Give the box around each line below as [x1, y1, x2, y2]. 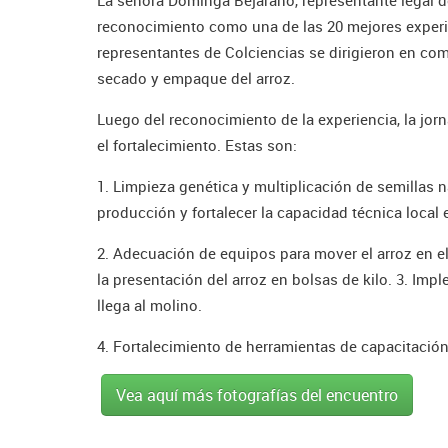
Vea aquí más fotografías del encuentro [116, 383, 398, 406]
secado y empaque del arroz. [97, 67, 295, 88]
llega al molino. [97, 294, 202, 315]
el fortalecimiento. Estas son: [97, 134, 297, 155]
